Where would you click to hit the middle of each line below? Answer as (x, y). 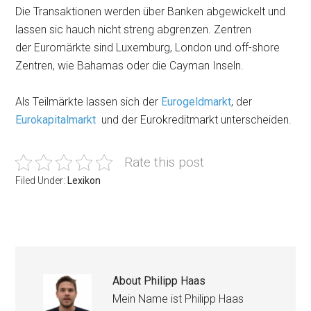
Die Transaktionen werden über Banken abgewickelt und (151, 11)
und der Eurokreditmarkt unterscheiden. (194, 120)
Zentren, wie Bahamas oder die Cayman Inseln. (130, 66)
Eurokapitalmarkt (56, 120)
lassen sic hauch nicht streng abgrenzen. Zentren (134, 30)
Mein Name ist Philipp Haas (178, 299)
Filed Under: (42, 180)
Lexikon (84, 180)
